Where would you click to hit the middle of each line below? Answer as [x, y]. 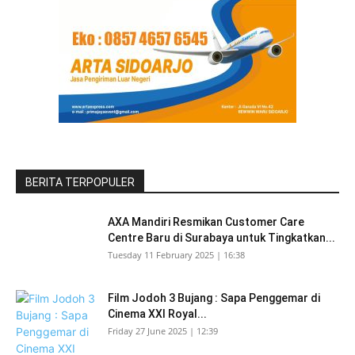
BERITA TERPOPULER [80, 182]
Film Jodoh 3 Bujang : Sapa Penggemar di [214, 298]
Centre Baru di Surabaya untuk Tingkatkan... [221, 238]
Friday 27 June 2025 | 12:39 [163, 331]
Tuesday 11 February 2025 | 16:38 [176, 255]
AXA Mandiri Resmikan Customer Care [206, 222]
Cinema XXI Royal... [157, 314]
